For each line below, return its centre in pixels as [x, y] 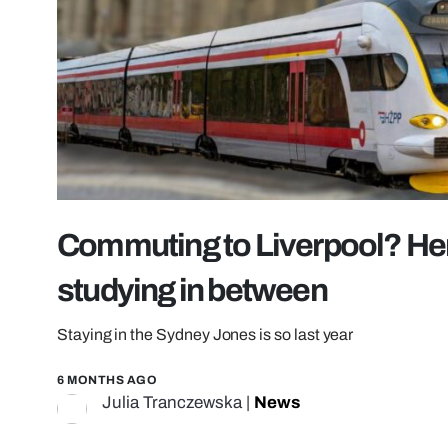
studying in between [192, 291]
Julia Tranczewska [172, 403]
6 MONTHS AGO [107, 380]
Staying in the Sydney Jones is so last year [205, 335]
